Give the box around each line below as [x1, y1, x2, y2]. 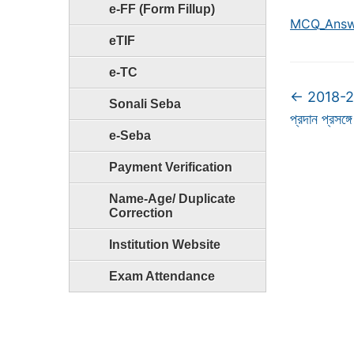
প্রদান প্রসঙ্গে [290, 111, 352, 127]
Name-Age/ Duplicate [109, 192, 235, 205]
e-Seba [109, 129, 151, 142]
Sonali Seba [109, 97, 181, 111]
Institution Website [109, 238, 220, 251]
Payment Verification [109, 160, 232, 174]
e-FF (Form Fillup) [109, 2, 215, 16]
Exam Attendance [109, 269, 215, 283]
